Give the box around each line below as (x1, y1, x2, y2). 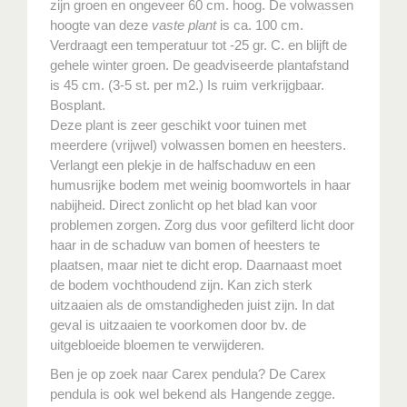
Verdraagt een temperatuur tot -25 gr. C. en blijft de (50, 36, 347, 53)
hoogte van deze (50, 16, 152, 33)
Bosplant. (50, 96, 105, 113)
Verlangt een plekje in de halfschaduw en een (50, 156, 315, 173)
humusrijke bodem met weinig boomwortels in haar (50, 176, 351, 193)
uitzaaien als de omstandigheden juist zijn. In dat (50, 296, 334, 313)
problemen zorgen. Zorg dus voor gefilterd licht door (50, 216, 354, 233)
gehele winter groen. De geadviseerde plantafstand (50, 56, 349, 73)
